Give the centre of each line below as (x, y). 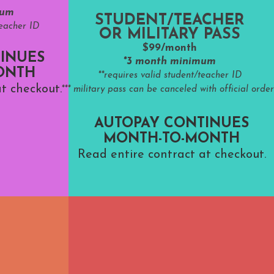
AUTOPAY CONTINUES (172, 124)
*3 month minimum (169, 61)
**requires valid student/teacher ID (169, 76)
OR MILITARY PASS (169, 35)
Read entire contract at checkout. (172, 155)
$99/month (169, 48)
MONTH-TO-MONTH (172, 139)
